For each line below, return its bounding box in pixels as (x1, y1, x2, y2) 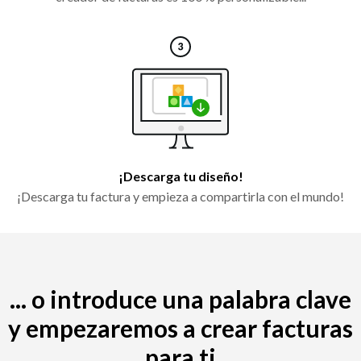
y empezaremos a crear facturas (8, 313, 353, 342)
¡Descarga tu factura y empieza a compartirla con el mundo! (17, 188, 344, 204)
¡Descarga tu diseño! (118, 168, 243, 184)
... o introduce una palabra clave (10, 284, 351, 313)
